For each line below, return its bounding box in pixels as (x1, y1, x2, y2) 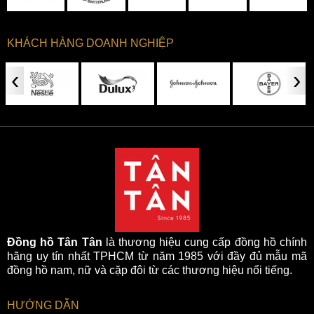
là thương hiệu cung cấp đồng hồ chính (102, 236, 308, 249)
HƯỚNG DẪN (7, 299, 79, 312)
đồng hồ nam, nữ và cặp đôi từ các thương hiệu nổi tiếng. (7, 264, 292, 277)
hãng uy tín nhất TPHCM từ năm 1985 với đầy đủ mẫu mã (7, 250, 307, 263)
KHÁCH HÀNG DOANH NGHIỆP (7, 37, 174, 50)
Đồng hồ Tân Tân (7, 236, 102, 249)
